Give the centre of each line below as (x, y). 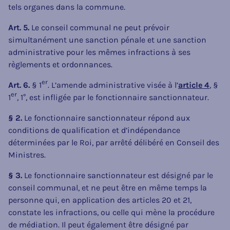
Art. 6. (19, 85)
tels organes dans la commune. (67, 7)
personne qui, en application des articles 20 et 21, (100, 200)
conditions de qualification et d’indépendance (94, 130)
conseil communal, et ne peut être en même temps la (108, 187)
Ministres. (27, 155)
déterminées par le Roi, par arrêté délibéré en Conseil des (114, 142)
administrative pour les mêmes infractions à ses (99, 52)
